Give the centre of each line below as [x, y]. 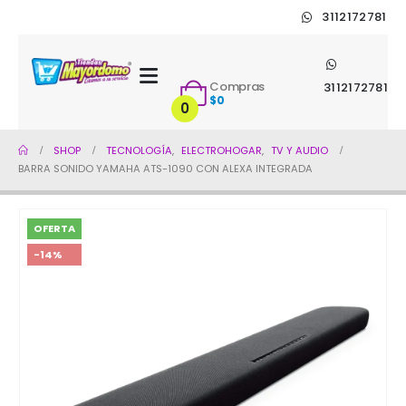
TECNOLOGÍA [140, 151]
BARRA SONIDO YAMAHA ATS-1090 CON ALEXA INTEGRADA [165, 169]
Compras [237, 86]
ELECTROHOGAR [222, 151]
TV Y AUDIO [300, 151]
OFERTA [55, 228]
